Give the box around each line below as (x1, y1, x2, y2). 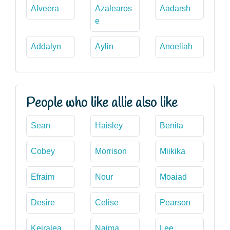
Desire (31, 198, 55, 207)
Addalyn (31, 42, 61, 51)
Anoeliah (159, 42, 193, 51)
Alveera (31, 4, 59, 13)
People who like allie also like (26, 94, 178, 112)
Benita (159, 121, 183, 130)
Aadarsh (159, 4, 190, 13)
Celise (95, 198, 119, 207)
